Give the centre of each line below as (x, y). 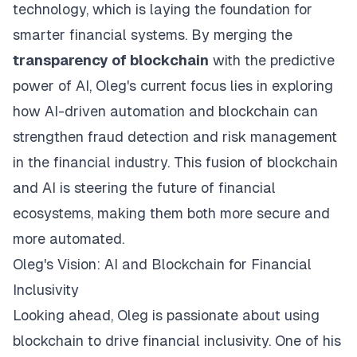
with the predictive (272, 60)
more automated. (69, 239)
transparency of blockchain (111, 60)
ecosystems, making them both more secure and (171, 213)
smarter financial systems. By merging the (153, 35)
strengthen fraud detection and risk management (175, 137)
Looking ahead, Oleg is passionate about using (166, 315)
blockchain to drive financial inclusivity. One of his (177, 341)
